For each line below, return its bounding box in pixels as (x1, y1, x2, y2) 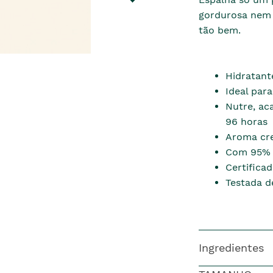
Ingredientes (198, 241, 264, 254)
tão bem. (198, 24, 241, 36)
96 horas (225, 116, 268, 127)
